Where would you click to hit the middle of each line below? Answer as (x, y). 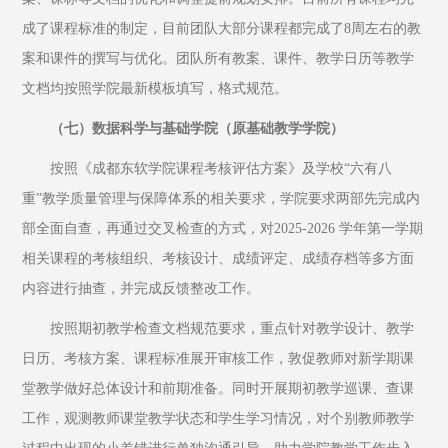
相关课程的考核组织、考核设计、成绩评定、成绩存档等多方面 (218, 258)
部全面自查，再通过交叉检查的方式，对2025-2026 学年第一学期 (223, 228)
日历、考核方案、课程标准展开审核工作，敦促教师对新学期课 (218, 358)
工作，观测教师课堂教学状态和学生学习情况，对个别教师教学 (218, 418)
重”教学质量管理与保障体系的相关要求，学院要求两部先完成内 (221, 198)
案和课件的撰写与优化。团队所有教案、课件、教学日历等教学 (218, 58)
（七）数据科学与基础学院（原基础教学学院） (197, 128)
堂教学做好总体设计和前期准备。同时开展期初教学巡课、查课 (218, 388)
